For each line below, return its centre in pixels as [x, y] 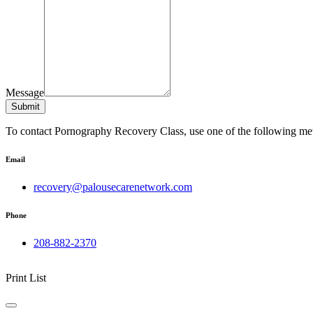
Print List [26, 278]
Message [25, 93]
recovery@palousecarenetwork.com [113, 187]
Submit [26, 107]
